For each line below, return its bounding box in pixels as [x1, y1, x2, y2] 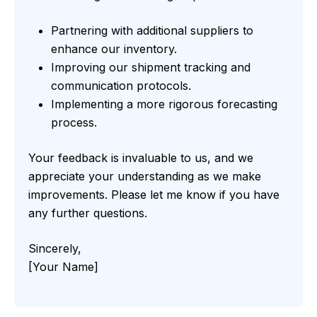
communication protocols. [51, 79, 191, 93]
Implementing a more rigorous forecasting [51, 97, 277, 112]
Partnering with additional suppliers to [51, 23, 253, 38]
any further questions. [28, 206, 147, 221]
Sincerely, [28, 241, 81, 256]
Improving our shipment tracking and [51, 60, 250, 75]
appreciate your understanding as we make [28, 169, 261, 184]
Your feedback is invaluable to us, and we [28, 151, 253, 166]
